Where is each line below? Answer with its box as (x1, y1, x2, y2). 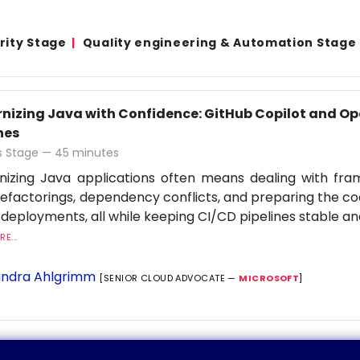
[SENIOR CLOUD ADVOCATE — (99, 272, 239, 285)
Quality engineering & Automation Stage (82, 35, 357, 51)
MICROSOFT (239, 272, 300, 285)
